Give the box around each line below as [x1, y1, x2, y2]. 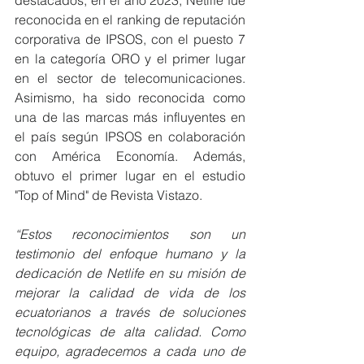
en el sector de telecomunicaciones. [15, 69, 245, 86]
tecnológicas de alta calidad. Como [15, 323, 245, 340]
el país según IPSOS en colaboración [15, 128, 245, 145]
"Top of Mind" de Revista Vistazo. [15, 186, 206, 203]
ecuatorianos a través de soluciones [15, 303, 245, 320]
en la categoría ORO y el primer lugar [15, 50, 245, 67]
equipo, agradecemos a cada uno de [15, 342, 245, 359]
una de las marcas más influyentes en [15, 108, 245, 125]
